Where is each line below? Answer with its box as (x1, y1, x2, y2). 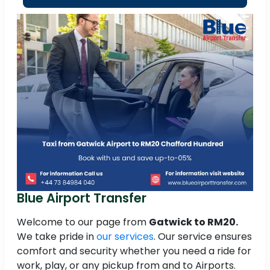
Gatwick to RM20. (149, 215, 238, 230)
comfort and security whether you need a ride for (17, 244, 251, 259)
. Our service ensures (154, 230, 252, 244)
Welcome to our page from (17, 215, 149, 230)
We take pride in (17, 230, 96, 244)
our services (96, 230, 154, 244)
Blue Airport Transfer (17, 189, 146, 207)
